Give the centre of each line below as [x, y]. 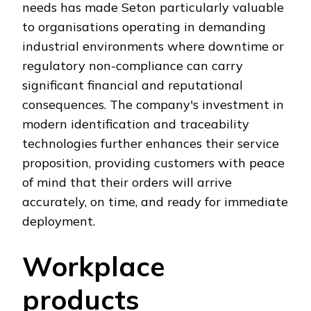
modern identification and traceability [136, 124]
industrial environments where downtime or [153, 46]
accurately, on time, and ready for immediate [155, 201]
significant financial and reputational [133, 85]
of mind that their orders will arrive [127, 182]
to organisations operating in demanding [144, 26]
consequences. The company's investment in [153, 104]
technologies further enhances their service [151, 143]
